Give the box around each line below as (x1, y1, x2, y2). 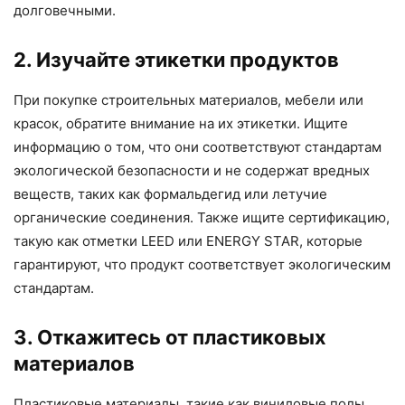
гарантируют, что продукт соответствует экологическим (14, 255, 391, 273)
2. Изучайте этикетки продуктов (14, 47, 339, 71)
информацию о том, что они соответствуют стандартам (14, 137, 381, 155)
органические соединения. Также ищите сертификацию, (14, 208, 390, 226)
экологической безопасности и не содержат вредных (14, 161, 370, 179)
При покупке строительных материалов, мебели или (14, 90, 363, 108)
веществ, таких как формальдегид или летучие (14, 184, 327, 202)
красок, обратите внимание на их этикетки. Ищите (14, 114, 348, 132)
